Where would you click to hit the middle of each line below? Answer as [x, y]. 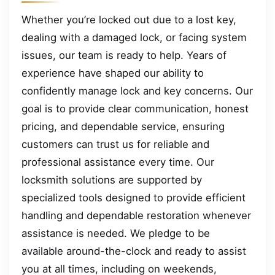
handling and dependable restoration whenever [136, 215]
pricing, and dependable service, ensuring [123, 126]
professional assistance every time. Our [118, 162]
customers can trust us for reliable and [115, 144]
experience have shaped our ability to [113, 73]
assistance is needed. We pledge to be [116, 233]
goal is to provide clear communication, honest [135, 108]
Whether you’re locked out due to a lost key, [129, 19]
